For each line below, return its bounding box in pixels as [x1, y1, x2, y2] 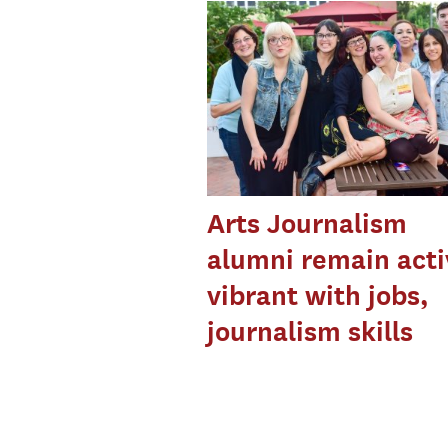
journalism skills [206, 316, 413, 348]
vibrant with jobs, [206, 280, 429, 312]
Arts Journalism [206, 208, 407, 240]
